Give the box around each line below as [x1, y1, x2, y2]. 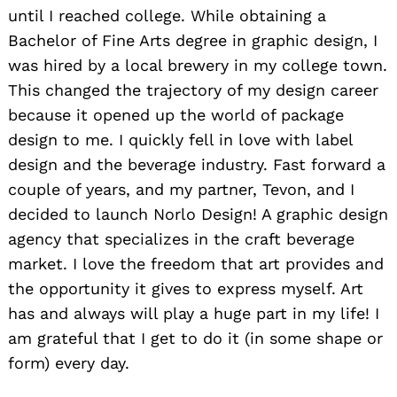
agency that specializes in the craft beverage [8, 230, 354, 249]
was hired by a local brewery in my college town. [8, 56, 387, 75]
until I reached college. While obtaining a [8, 6, 326, 26]
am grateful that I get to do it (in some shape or [8, 329, 383, 348]
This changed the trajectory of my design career [8, 81, 378, 100]
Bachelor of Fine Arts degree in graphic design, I [8, 31, 378, 51]
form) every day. [8, 354, 129, 373]
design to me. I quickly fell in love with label [8, 130, 353, 150]
